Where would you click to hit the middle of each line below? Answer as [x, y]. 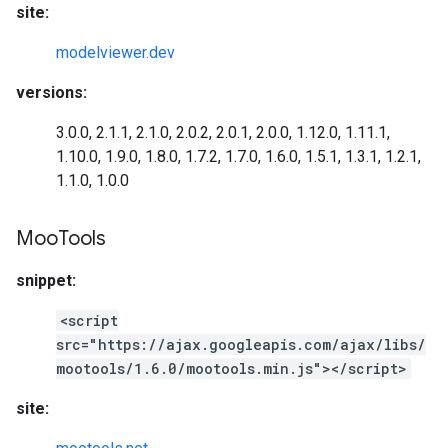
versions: [51, 92]
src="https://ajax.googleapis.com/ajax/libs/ [241, 344]
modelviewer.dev [115, 52]
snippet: [46, 280]
